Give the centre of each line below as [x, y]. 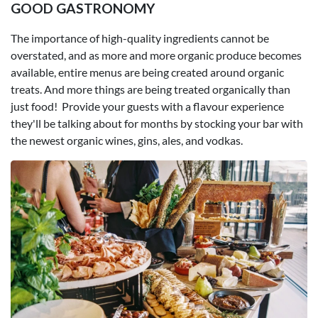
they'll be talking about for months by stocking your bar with [157, 123]
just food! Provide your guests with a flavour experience [147, 106]
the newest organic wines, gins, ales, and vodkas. [127, 140]
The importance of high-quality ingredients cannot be [140, 38]
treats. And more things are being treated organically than [150, 89]
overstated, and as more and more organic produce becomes [156, 55]
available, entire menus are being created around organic [147, 72]
